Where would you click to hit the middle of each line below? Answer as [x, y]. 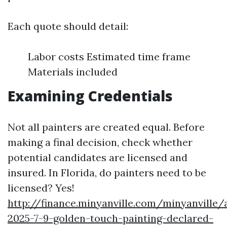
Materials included [73, 72]
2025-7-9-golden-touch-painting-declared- [110, 218]
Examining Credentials [90, 96]
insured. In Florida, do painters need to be [107, 173]
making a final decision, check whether [100, 142]
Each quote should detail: [68, 26]
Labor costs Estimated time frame [109, 56]
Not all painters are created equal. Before [106, 127]
